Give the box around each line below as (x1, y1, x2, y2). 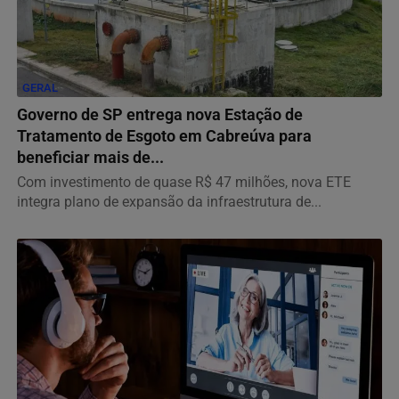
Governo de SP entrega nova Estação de (17, 105, 303, 124)
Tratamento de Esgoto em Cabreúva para (17, 126, 312, 145)
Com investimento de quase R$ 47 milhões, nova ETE (17, 173, 351, 191)
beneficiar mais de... (17, 148, 164, 167)
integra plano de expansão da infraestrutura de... (17, 192, 322, 210)
